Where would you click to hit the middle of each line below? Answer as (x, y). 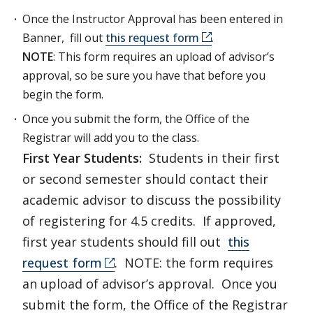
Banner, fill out (64, 38)
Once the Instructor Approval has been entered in (153, 19)
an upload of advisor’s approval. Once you (150, 284)
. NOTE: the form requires (194, 263)
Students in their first (214, 158)
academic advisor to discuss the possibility (152, 200)
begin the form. (63, 94)
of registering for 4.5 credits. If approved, (149, 221)
